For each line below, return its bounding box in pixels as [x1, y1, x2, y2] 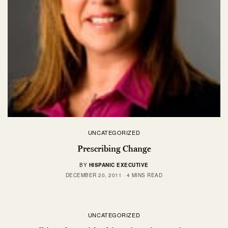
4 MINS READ [126, 171, 163, 179]
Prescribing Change [77, 143, 151, 154]
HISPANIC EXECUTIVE [89, 161, 149, 168]
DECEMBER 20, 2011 [65, 171, 122, 179]
